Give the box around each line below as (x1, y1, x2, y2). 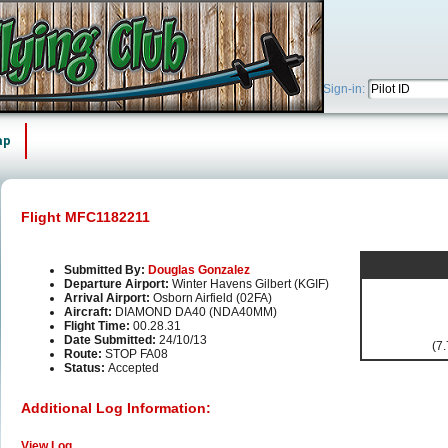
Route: (64, 347, 105, 362)
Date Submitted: (64, 333, 159, 348)
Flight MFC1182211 (21, 209, 150, 225)
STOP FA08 (105, 347, 168, 362)
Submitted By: (64, 263, 148, 278)
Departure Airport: (64, 277, 172, 292)
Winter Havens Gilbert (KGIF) (172, 277, 329, 292)
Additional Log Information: (21, 400, 211, 417)
